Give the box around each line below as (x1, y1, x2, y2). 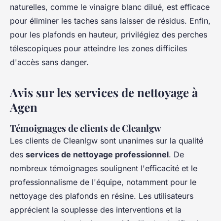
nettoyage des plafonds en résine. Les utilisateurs (10, 191, 193, 201)
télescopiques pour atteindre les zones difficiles (10, 43, 187, 54)
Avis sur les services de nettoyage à (10, 84, 198, 101)
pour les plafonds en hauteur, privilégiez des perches (10, 30, 207, 40)
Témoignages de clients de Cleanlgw (10, 122, 161, 135)
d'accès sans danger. (10, 57, 89, 68)
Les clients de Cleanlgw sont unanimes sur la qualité (10, 136, 203, 146)
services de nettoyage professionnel (26, 149, 169, 160)
